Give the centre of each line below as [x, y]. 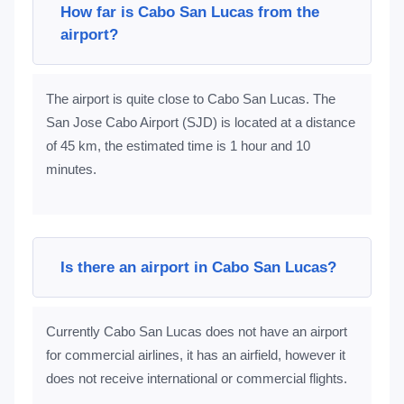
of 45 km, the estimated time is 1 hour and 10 [178, 146]
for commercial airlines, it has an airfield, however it [195, 355]
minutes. [71, 169]
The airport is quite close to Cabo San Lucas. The [190, 99]
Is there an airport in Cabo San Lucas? [198, 267]
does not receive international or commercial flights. [196, 378]
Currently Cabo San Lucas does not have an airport [196, 331]
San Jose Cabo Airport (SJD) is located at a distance [200, 122]
